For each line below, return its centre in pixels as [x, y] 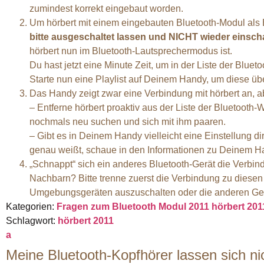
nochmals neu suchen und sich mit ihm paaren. [128, 121]
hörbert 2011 [86, 220]
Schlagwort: [32, 220]
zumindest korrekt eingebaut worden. [106, 8]
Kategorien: [31, 206]
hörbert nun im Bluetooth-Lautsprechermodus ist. [131, 51]
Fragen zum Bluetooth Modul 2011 [133, 206]
